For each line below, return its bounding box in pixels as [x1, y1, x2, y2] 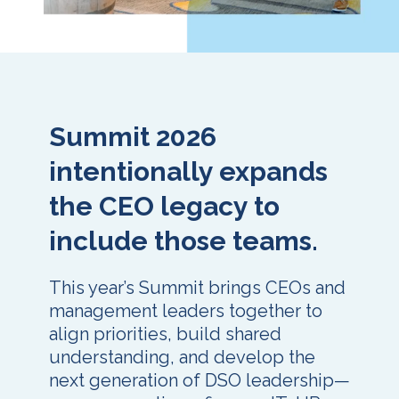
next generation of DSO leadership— [49, 369, 350, 391]
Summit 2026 [49, 120, 216, 152]
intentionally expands [49, 155, 328, 187]
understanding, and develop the [49, 346, 315, 368]
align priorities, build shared [49, 322, 281, 345]
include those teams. [49, 224, 318, 256]
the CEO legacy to [49, 190, 280, 222]
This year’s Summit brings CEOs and [49, 276, 346, 298]
